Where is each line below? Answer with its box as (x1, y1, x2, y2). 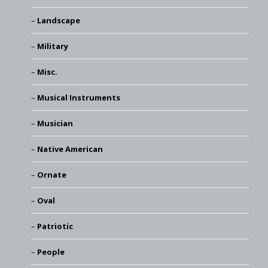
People (36, 246, 65, 257)
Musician (36, 117, 73, 129)
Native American (36, 143, 103, 154)
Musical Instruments (36, 92, 120, 103)
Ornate (36, 169, 66, 180)
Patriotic (36, 220, 73, 232)
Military (36, 40, 68, 51)
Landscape (36, 14, 80, 26)
